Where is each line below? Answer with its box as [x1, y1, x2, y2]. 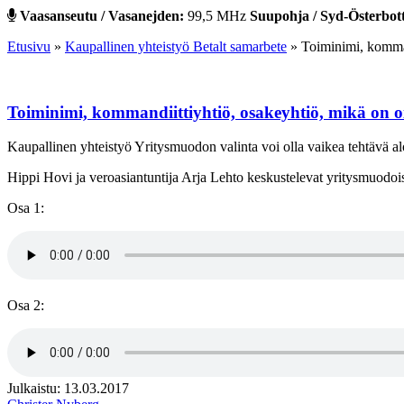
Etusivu [7, 39, 50, 54]
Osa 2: [7, 298, 44, 314]
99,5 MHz [184, 8, 250, 23]
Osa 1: [7, 200, 44, 216]
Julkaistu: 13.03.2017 [7, 381, 129, 397]
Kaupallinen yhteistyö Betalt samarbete [65, 39, 287, 54]
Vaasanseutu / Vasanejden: [20, 8, 184, 23]
